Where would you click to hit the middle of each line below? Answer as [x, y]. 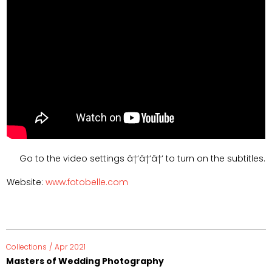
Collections [26, 247]
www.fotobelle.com [87, 182]
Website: [26, 182]
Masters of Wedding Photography [85, 261]
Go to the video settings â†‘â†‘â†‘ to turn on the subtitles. [142, 159]
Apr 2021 [70, 247]
